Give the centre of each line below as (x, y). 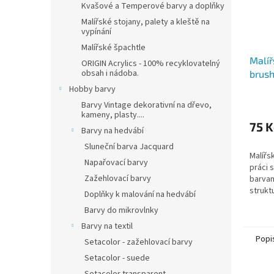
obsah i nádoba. (110, 73)
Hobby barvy (92, 89)
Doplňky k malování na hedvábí (140, 194)
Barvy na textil (107, 226)
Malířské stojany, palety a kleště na (146, 22)
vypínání (96, 32)
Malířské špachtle (113, 48)
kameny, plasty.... (113, 115)
